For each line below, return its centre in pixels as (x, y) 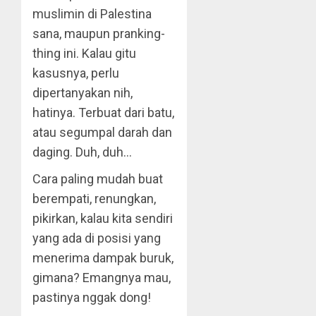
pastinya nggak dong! (92, 297)
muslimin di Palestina (92, 14)
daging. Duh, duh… (82, 152)
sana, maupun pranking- (99, 34)
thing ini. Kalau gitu (84, 53)
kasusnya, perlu (76, 73)
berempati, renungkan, (94, 199)
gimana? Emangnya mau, (102, 278)
